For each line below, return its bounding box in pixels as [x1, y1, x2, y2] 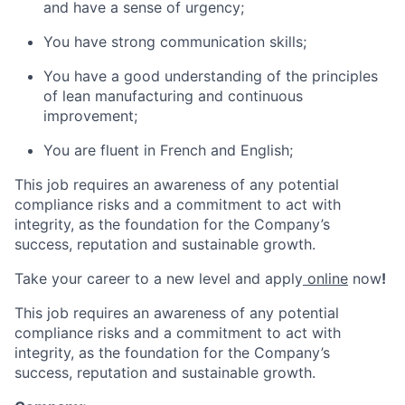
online [303, 269, 348, 287]
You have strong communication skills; [43, 33, 306, 51]
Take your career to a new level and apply [14, 269, 303, 287]
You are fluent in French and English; [43, 141, 293, 159]
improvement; [43, 107, 137, 125]
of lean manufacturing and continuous [43, 87, 303, 105]
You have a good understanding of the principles [43, 67, 378, 85]
